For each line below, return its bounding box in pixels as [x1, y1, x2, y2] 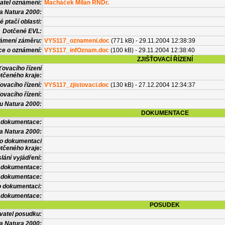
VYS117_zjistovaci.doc [44, 81, 109, 88]
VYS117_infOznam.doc [44, 47, 109, 54]
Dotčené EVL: [3, 28, 42, 35]
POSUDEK [150, 201, 180, 208]
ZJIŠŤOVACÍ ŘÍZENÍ [137, 56, 193, 63]
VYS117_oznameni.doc [44, 37, 109, 44]
